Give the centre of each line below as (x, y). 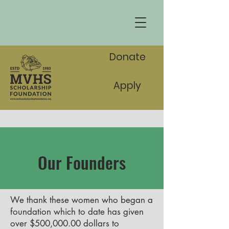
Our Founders (82, 162)
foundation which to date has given (77, 212)
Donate (127, 57)
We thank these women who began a (82, 200)
